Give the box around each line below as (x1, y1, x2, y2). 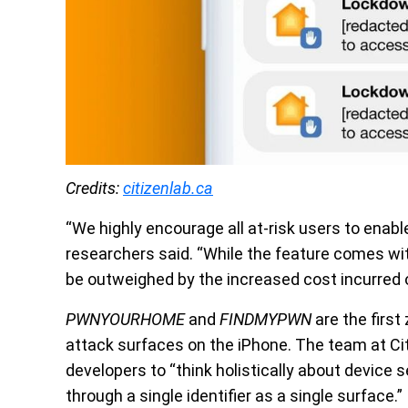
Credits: (66, 178, 123, 198)
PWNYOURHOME (66, 309, 185, 329)
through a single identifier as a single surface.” (66, 385, 403, 405)
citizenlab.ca (123, 178, 213, 198)
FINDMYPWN (219, 309, 311, 329)
